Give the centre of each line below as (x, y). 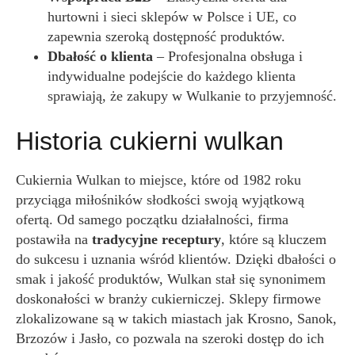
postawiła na (54, 239)
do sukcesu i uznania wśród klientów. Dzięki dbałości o (176, 259)
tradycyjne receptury (157, 239)
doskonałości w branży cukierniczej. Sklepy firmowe (168, 299)
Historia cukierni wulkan (150, 141)
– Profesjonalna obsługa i (228, 56)
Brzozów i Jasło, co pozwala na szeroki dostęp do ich (170, 338)
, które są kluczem (274, 239)
